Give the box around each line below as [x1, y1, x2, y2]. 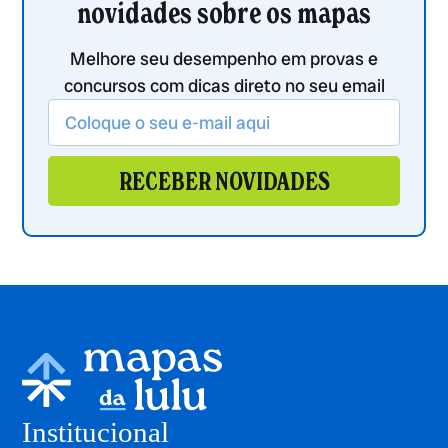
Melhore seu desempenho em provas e [70, 47, 378, 71]
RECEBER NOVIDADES [118, 165, 330, 197]
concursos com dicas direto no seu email [63, 74, 385, 98]
